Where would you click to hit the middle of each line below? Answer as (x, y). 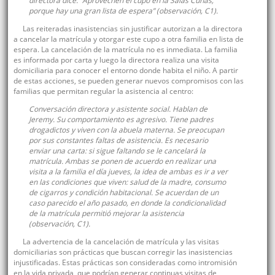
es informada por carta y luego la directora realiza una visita (116, 60)
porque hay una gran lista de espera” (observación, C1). (123, 11)
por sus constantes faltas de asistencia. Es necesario (118, 141)
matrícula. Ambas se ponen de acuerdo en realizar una (122, 161)
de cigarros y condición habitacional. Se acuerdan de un (123, 193)
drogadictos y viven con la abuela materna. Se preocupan (126, 130)
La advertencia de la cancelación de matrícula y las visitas (121, 242)
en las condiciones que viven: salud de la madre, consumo (127, 182)
